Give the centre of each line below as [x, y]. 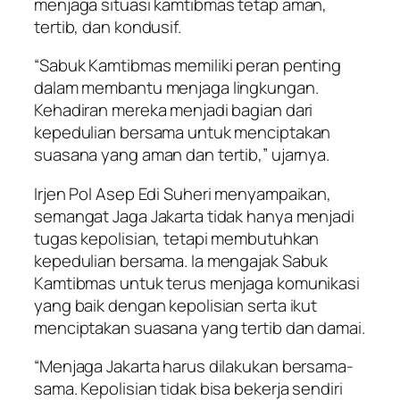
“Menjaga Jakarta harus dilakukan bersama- [194, 367]
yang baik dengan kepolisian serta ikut [176, 305]
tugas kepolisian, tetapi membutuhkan [177, 238]
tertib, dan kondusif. [108, 26]
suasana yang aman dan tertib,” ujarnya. [182, 155]
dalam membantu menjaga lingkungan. [176, 88]
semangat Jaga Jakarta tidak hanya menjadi [194, 216]
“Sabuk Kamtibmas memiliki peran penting [188, 66]
